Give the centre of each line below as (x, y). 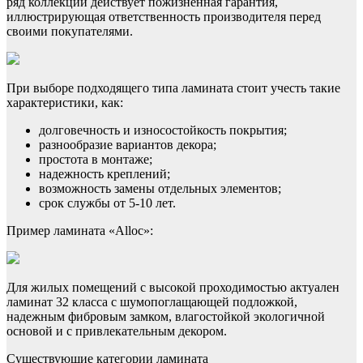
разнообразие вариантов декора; (128, 145)
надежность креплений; (105, 174)
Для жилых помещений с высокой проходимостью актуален (173, 288)
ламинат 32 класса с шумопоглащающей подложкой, (152, 302)
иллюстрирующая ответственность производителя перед (164, 17)
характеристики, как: (65, 103)
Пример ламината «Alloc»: (80, 231)
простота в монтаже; (96, 160)
